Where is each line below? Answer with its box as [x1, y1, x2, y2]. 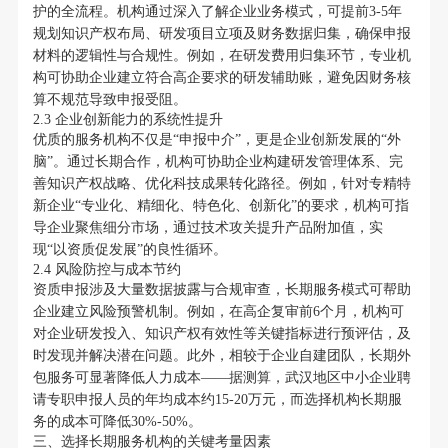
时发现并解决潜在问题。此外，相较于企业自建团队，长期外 [32, 348, 411, 364]
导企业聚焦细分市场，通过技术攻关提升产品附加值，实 [32, 220, 383, 236]
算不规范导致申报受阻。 [32, 92, 187, 108]
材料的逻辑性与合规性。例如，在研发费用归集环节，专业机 [32, 48, 411, 64]
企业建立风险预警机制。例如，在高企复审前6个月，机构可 [32, 304, 404, 320]
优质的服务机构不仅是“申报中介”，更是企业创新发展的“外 [32, 132, 401, 148]
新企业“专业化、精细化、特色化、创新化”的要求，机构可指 [32, 198, 409, 214]
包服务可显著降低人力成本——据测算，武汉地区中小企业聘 [32, 370, 411, 386]
